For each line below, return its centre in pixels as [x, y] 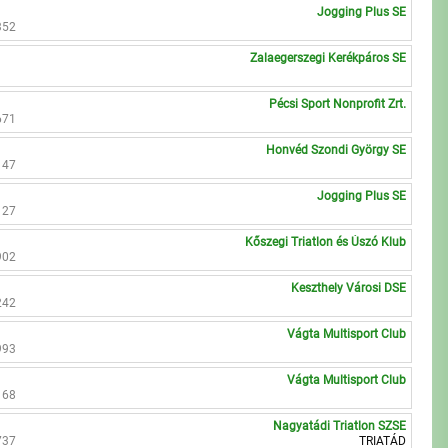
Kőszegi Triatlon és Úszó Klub [326, 242]
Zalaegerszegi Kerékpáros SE [328, 58]
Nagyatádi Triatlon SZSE [340, 426]
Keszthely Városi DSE [349, 288]
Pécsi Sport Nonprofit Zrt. [338, 104]
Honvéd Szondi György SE [336, 150]
